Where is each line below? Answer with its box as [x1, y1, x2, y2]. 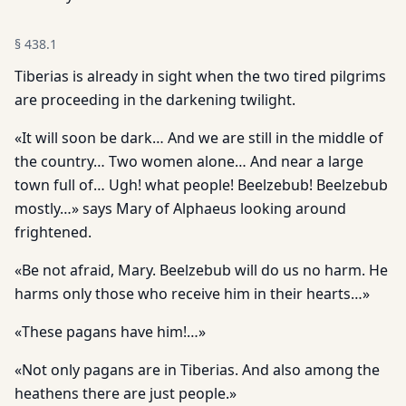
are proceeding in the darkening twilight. [14, 90, 295, 110]
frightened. [14, 222, 92, 242]
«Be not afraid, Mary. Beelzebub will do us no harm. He [14, 260, 388, 280]
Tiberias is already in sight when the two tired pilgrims [14, 66, 386, 86]
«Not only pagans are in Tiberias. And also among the [14, 360, 380, 380]
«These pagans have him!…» [14, 322, 206, 342]
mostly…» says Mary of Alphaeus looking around [14, 198, 346, 218]
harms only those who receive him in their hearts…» [14, 284, 370, 304]
